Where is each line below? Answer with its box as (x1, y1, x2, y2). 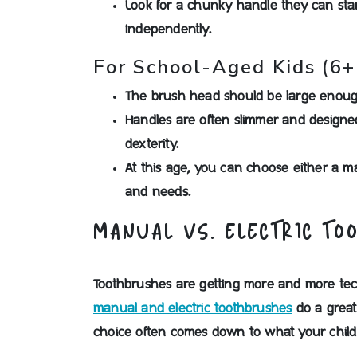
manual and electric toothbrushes (93, 302, 292, 315)
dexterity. (125, 138, 178, 151)
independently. (125, 23, 211, 36)
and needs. (125, 186, 190, 198)
